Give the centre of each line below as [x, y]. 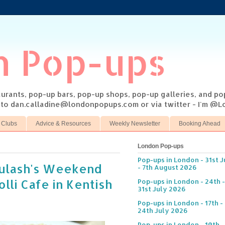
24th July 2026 [163, 211]
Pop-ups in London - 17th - [180, 203]
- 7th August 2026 [167, 167]
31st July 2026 [162, 189]
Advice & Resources [63, 123]
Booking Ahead [200, 123]
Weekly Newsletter [135, 123]
